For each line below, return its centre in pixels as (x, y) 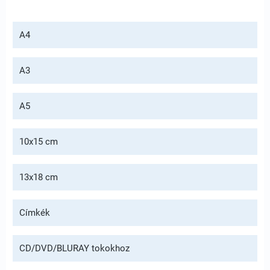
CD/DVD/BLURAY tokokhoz (74, 248)
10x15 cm (39, 142)
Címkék (35, 213)
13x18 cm (39, 177)
